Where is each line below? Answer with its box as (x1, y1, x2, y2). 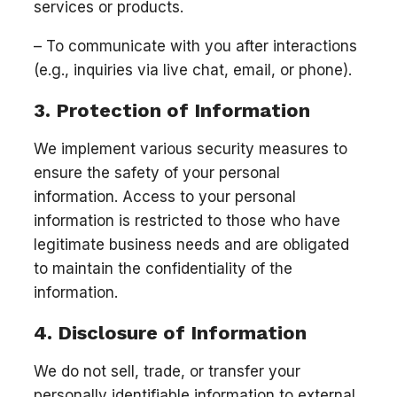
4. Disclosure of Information (34, 322, 307, 345)
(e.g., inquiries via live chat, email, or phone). (34, 60, 352, 79)
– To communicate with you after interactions (34, 36, 357, 55)
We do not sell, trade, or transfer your (34, 362, 300, 381)
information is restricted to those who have (34, 212, 340, 230)
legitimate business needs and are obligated (34, 236, 349, 253)
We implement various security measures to (34, 140, 347, 158)
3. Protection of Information (34, 99, 310, 121)
